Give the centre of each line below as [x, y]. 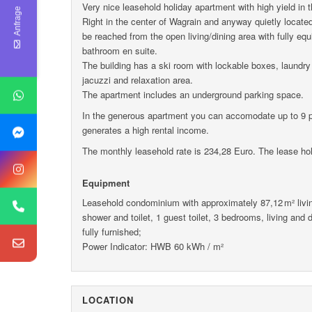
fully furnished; [112, 232]
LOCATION [108, 299]
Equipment [106, 183]
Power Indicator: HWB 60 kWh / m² [153, 247]
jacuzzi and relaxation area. [138, 80]
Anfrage [17, 21]
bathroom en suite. [120, 51]
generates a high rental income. [146, 130]
